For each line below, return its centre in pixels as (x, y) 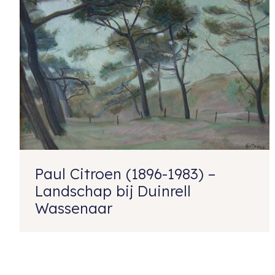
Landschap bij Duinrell (113, 191)
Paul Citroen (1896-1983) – (125, 173)
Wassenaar (74, 208)
